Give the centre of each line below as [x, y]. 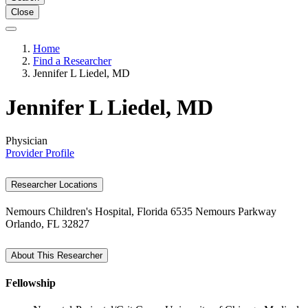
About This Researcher [57, 255]
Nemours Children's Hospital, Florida [87, 211]
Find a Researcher [72, 61]
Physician [26, 141]
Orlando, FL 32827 [47, 224]
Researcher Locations [54, 185]
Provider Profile [40, 153]
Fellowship [31, 283]
